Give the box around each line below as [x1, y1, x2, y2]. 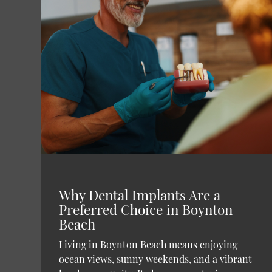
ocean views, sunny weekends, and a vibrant [59, 253, 253, 266]
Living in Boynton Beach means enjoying [59, 238, 238, 251]
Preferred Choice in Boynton [59, 200, 233, 219]
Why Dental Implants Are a [59, 186, 221, 205]
